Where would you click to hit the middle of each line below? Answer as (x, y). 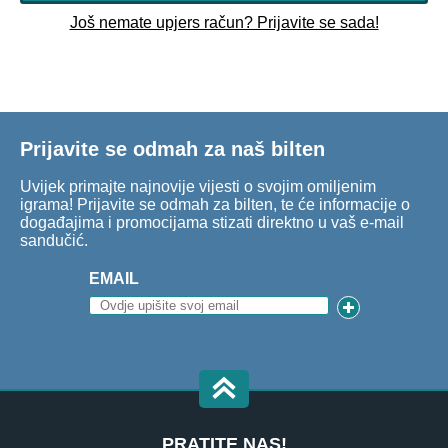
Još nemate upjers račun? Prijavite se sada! (224, 22)
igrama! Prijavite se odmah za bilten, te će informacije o (215, 204)
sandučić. (54, 240)
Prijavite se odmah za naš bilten (172, 149)
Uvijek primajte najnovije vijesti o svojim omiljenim (198, 186)
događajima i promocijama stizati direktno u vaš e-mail (212, 222)
